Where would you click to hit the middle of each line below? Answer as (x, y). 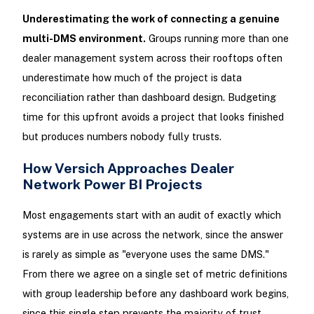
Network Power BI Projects (112, 184)
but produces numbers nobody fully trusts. (122, 136)
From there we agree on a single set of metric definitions (155, 274)
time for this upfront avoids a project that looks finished (153, 116)
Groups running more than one (217, 38)
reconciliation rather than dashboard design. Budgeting (149, 97)
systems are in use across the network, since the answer (152, 235)
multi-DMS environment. (84, 38)
